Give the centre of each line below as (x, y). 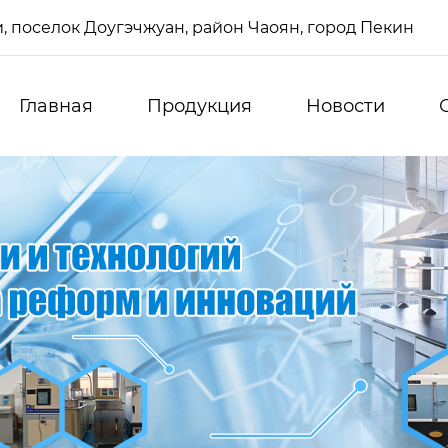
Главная (56, 105)
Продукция (199, 105)
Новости (345, 105)
